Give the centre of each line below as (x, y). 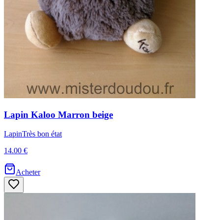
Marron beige (85, 114)
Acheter (28, 172)
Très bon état (42, 134)
